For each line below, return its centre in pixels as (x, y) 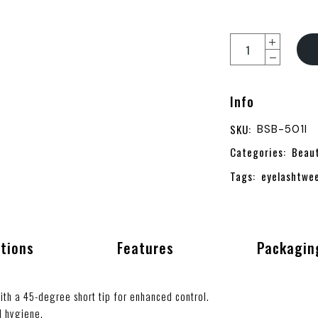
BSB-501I (282, 129)
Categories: (258, 152)
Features (145, 248)
